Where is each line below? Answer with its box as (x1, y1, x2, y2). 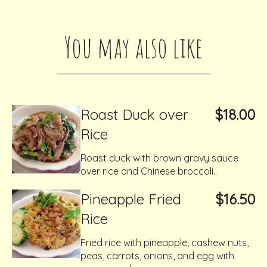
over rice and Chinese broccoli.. (80, 165, 217, 177)
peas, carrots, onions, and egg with (80, 250, 234, 262)
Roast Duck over (80, 105, 188, 123)
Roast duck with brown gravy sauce (80, 152, 238, 164)
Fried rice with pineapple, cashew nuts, (80, 237, 249, 249)
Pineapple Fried (80, 190, 181, 208)
